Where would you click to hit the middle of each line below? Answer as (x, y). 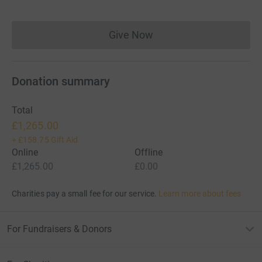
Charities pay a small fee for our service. (84, 193)
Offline (149, 152)
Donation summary (61, 81)
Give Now (131, 35)
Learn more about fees (200, 193)
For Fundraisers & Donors (59, 229)
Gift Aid (64, 139)
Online (25, 152)
